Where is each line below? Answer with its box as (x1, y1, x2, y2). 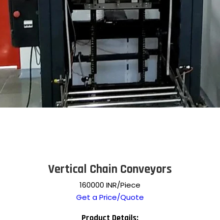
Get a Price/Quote (76, 192, 144, 202)
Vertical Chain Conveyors (48, 162, 172, 177)
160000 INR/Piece (80, 180, 140, 190)
